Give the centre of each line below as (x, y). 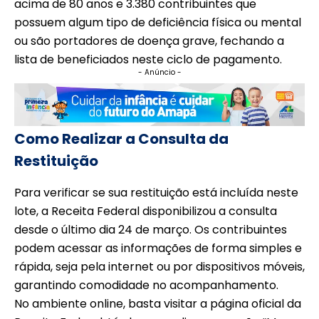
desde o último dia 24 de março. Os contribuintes (151, 230)
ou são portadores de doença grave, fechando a (149, 41)
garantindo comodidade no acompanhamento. (146, 286)
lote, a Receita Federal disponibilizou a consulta (146, 211)
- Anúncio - (159, 73)
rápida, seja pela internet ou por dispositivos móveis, (159, 267)
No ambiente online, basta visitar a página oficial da (158, 304)
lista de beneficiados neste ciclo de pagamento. (148, 60)
